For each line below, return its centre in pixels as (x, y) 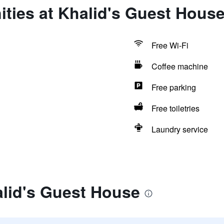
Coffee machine (179, 66)
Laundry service (179, 129)
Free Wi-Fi (170, 45)
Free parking (173, 87)
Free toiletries (175, 108)
